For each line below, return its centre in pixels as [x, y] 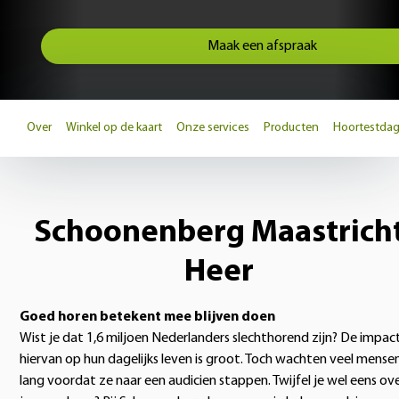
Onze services [213, 128]
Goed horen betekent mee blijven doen [147, 317]
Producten [291, 128]
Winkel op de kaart [114, 128]
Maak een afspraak [262, 46]
